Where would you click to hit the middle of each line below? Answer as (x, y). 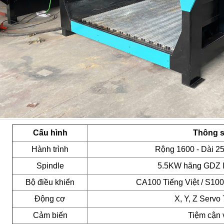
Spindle (50, 165)
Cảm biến (50, 215)
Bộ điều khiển (50, 182)
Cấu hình (50, 132)
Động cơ (50, 198)
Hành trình (50, 149)
